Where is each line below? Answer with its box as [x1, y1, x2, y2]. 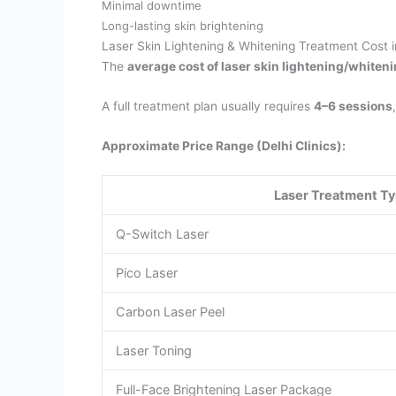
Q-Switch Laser [115, 226, 209, 242]
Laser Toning [115, 343, 192, 359]
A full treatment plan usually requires [102, 98, 315, 113]
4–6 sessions [314, 98, 393, 113]
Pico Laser [115, 265, 178, 281]
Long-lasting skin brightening [102, 18, 264, 33]
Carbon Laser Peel [115, 304, 225, 320]
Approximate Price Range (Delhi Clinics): [102, 138, 346, 153]
